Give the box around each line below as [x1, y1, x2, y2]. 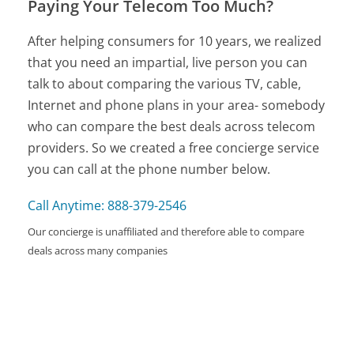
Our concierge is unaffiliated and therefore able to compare [28, 224, 305, 239]
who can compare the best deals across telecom [28, 117, 316, 135]
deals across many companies [28, 243, 168, 258]
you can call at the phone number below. [28, 160, 271, 178]
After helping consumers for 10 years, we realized [28, 32, 322, 50]
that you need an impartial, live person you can [28, 53, 308, 71]
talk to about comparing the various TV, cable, [28, 74, 302, 92]
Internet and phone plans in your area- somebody [28, 96, 326, 114]
